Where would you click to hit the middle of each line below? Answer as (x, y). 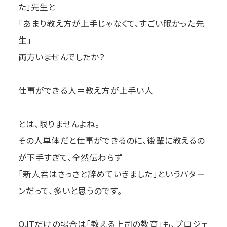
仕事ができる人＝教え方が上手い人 (86, 90)
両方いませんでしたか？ (62, 57)
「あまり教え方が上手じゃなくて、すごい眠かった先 (111, 24)
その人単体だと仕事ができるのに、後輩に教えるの (111, 141)
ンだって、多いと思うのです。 (70, 191)
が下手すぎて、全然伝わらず (70, 157)
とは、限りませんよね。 (59, 124)
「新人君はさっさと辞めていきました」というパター (111, 174)
